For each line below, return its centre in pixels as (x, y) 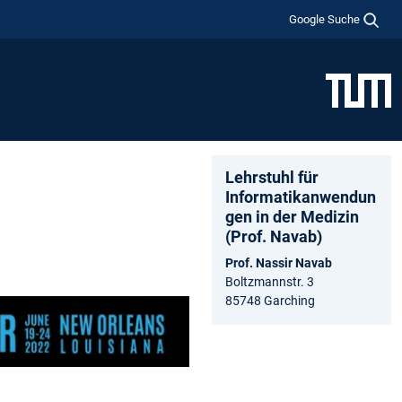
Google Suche (325, 19)
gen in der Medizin (292, 216)
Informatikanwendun (301, 197)
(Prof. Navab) (274, 236)
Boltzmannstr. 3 (270, 281)
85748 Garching (270, 300)
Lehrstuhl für (272, 177)
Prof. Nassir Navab (279, 262)
